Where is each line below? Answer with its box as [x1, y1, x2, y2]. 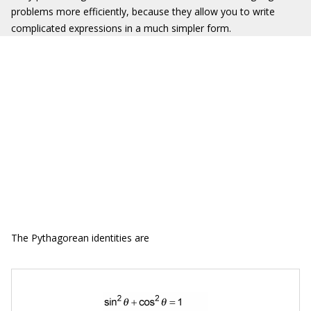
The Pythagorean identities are [11, 231, 149, 244]
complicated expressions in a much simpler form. [11, 22, 231, 35]
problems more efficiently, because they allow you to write [11, 5, 275, 18]
